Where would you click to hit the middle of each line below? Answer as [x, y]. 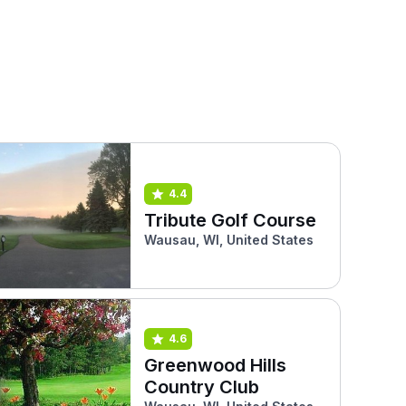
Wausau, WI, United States [228, 239]
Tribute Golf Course [230, 220]
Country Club [201, 387]
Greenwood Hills [215, 365]
